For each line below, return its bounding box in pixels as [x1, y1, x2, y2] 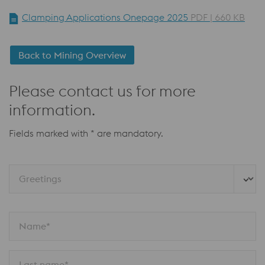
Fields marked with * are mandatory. [9, 127, 163, 140]
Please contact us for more [9, 81, 196, 101]
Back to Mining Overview [18, 49, 126, 62]
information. [9, 100, 95, 120]
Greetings [19, 173, 62, 185]
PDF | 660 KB [190, 11, 245, 24]
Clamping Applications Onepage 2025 [22, 11, 190, 24]
